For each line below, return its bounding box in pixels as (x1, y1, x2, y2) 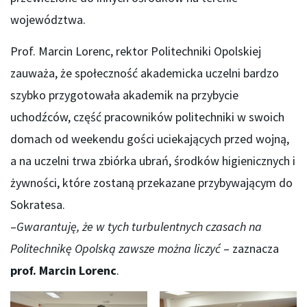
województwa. (10, 12, 86, 28)
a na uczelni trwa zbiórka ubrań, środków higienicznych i (10, 152, 295, 169)
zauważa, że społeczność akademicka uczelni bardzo (10, 64, 279, 81)
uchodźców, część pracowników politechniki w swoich (10, 108, 284, 125)
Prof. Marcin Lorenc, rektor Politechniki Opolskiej (10, 42, 261, 59)
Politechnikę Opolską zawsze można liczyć (10, 240, 221, 256)
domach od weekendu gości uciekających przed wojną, (10, 130, 289, 147)
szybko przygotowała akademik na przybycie (10, 86, 238, 103)
